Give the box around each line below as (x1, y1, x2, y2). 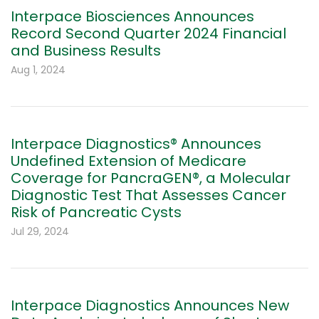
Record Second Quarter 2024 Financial (11, 23, 286, 44)
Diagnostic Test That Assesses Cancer (11, 185, 286, 206)
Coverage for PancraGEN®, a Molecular (11, 168, 291, 189)
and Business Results (11, 41, 161, 61)
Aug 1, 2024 (11, 63, 66, 78)
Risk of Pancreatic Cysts (11, 202, 182, 223)
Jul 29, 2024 (11, 224, 69, 239)
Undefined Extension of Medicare (11, 151, 246, 172)
